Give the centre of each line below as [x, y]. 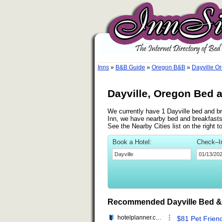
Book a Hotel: [132, 142]
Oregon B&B [168, 67]
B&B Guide [130, 67]
